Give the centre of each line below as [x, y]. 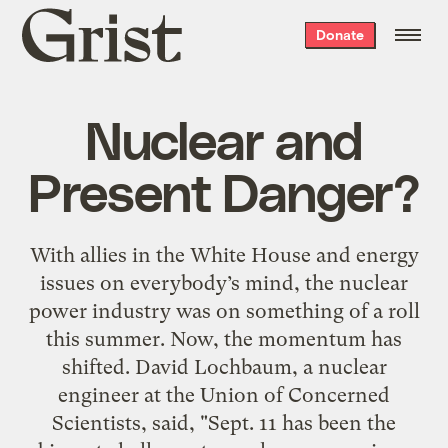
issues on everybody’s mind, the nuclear [224, 282]
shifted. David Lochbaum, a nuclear [224, 366]
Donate [339, 34]
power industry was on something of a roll [224, 310]
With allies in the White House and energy [224, 254]
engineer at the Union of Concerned [224, 394]
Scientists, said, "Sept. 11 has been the [224, 422]
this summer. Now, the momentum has [224, 338]
